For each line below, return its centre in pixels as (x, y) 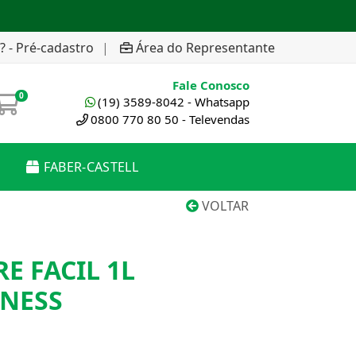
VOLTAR (224, 206)
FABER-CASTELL (91, 167)
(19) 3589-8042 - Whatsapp (174, 102)
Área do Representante (205, 47)
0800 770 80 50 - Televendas (170, 119)
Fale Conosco (211, 85)
